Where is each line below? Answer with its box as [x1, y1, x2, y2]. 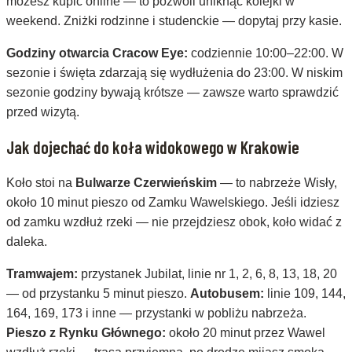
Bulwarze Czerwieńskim [75, 176, 217, 190]
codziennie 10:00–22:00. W [188, 46, 343, 60]
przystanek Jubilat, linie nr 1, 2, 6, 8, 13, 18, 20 [78, 267, 337, 281]
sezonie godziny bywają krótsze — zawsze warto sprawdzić [6, 85, 339, 99]
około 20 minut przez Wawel [166, 326, 325, 340]
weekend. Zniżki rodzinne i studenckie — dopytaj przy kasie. [6, 13, 342, 27]
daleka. [6, 235, 47, 249]
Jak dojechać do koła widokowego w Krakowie [6, 136, 299, 157]
